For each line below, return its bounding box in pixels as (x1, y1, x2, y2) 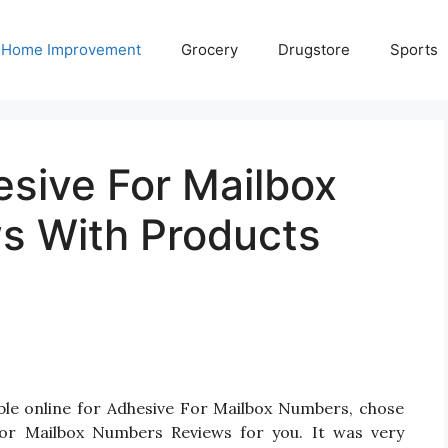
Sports (390, 40, 438, 59)
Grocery (181, 40, 238, 59)
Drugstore (278, 40, 350, 59)
